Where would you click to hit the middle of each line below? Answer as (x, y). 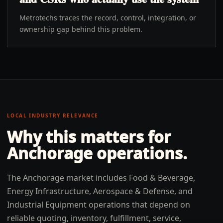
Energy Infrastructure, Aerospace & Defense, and (100, 191)
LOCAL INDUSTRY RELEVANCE (53, 115)
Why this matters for (89, 137)
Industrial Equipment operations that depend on (99, 205)
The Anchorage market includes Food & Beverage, (101, 178)
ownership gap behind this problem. (81, 29)
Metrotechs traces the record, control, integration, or (108, 18)
